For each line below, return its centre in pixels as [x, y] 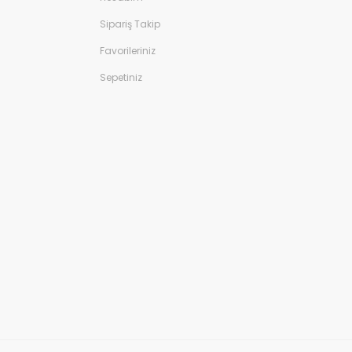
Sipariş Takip [130, 24]
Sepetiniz [121, 77]
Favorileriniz [128, 51]
